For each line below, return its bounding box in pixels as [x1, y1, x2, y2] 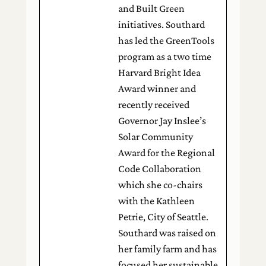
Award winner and [118, 83, 197, 94]
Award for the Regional [118, 147, 216, 159]
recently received [118, 99, 190, 110]
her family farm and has [118, 243, 217, 255]
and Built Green [118, 2, 185, 14]
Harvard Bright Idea [118, 66, 201, 78]
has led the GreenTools [118, 34, 215, 46]
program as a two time [118, 50, 212, 62]
